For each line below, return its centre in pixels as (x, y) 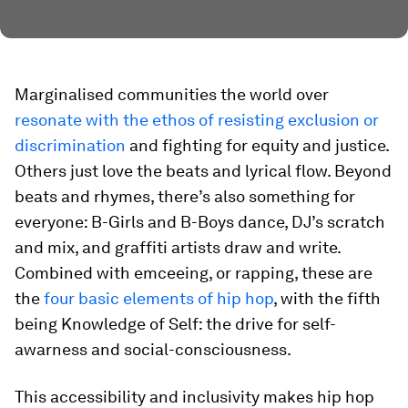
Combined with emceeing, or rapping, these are (194, 273)
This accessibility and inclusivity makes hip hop (194, 397)
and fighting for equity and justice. (257, 145)
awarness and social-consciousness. (153, 349)
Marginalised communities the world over (172, 94)
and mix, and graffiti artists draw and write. (178, 247)
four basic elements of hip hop (158, 298)
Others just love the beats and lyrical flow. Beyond (203, 171)
